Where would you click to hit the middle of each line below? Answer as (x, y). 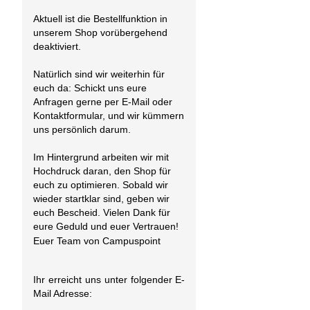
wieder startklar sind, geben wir (101, 198)
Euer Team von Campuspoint (97, 241)
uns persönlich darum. (82, 129)
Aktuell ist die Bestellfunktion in (100, 18)
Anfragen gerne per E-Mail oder (103, 101)
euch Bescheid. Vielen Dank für (102, 212)
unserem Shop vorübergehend (100, 32)
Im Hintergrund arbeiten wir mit (101, 157)
